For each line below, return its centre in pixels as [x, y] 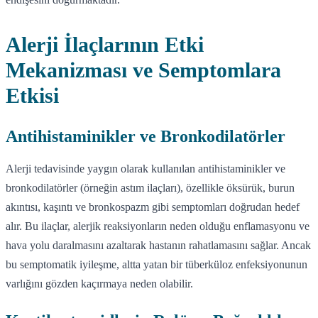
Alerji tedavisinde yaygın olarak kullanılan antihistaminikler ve [146, 168]
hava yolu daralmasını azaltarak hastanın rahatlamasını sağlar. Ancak [158, 245]
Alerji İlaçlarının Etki [105, 44]
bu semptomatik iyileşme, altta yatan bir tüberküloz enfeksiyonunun [157, 264]
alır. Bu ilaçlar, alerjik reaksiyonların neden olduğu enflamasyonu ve [158, 226]
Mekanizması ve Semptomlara [143, 70]
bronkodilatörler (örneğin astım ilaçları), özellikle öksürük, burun [150, 187]
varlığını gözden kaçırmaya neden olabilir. [99, 283]
